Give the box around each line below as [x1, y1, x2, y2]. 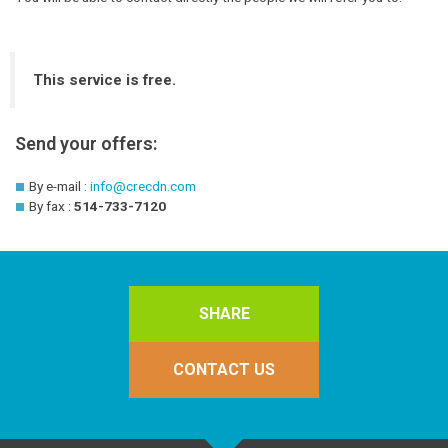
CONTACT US [173, 360, 275, 380]
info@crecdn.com [90, 177, 197, 194]
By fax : [29, 197, 75, 214]
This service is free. [33, 70, 177, 89]
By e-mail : [29, 177, 91, 194]
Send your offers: [15, 132, 157, 154]
